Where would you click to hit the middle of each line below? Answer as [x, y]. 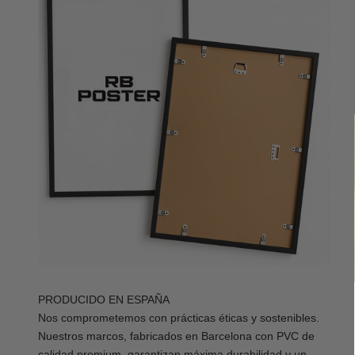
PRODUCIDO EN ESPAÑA [104, 300]
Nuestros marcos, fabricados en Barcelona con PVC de [176, 336]
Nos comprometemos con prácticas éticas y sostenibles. [179, 318]
